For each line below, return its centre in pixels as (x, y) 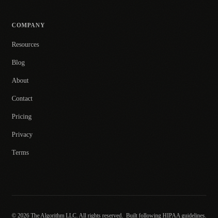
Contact (22, 99)
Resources (25, 45)
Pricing (22, 117)
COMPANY (28, 25)
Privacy (22, 135)
